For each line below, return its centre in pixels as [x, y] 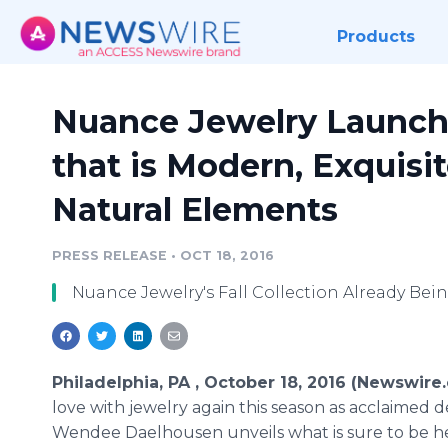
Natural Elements [195, 209]
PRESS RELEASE [109, 255]
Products [375, 36]
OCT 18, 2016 [227, 255]
